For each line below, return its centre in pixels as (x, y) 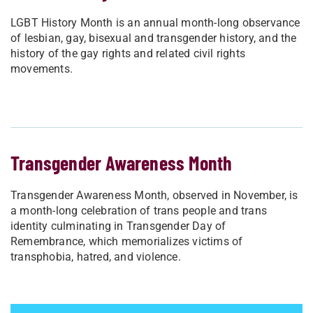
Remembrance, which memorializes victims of (127, 242)
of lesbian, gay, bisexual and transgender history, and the (154, 38)
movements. (42, 69)
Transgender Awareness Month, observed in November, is (154, 196)
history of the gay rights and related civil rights (128, 54)
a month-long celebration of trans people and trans (139, 211)
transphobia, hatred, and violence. (96, 257)
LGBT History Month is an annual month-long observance (155, 23)
